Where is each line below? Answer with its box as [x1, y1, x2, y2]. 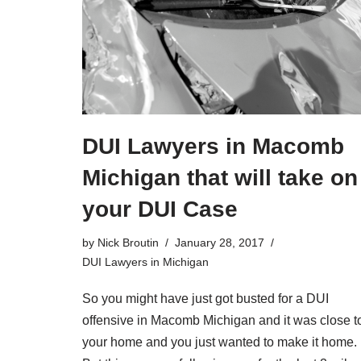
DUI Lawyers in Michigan [82, 255, 209, 268]
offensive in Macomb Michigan [82, 313, 255, 327]
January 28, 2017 [175, 235, 264, 249]
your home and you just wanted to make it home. [82, 334, 357, 349]
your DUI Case [82, 196, 238, 222]
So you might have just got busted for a [82, 291, 306, 305]
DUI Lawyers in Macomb [82, 133, 344, 159]
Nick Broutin [98, 235, 159, 249]
